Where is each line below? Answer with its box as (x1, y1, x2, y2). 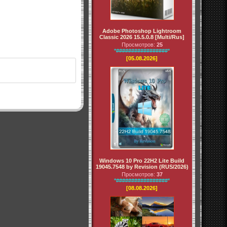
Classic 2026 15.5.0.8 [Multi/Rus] (99, 34, 184, 40)
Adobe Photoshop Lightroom (102, 28, 181, 34)
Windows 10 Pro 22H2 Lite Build (99, 158, 184, 164)
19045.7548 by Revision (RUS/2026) (95, 164, 188, 170)
